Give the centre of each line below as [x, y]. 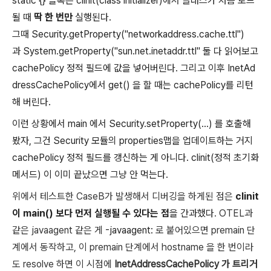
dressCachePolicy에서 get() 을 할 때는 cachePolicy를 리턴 [133, 85]
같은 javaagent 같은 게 [57, 230]
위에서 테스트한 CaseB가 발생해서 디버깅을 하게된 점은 [124, 196]
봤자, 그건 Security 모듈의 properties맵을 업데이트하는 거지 [132, 140]
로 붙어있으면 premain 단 [205, 230]
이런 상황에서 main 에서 [60, 123]
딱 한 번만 [53, 17]
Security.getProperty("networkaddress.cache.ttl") [138, 34]
